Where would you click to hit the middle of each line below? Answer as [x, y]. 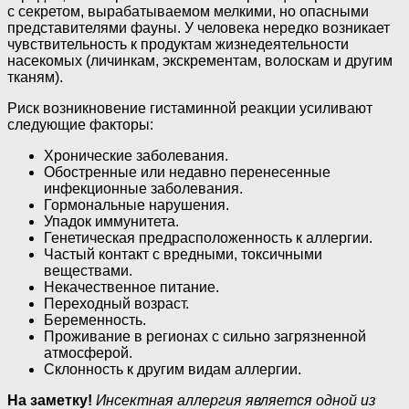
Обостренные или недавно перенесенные [187, 173]
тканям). [35, 78]
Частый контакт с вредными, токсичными [183, 255]
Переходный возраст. [116, 304]
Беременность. [95, 320]
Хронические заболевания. [136, 156]
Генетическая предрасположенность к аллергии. [208, 238]
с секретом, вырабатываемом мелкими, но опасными [188, 12]
